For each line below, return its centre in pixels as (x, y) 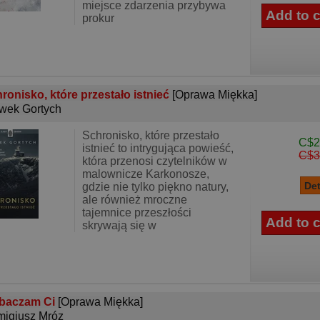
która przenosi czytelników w (155, 161)
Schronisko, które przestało (151, 135)
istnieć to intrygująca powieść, (158, 148)
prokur (98, 18)
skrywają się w (119, 225)
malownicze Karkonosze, (146, 174)
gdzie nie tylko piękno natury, (155, 187)
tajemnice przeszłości (137, 212)
